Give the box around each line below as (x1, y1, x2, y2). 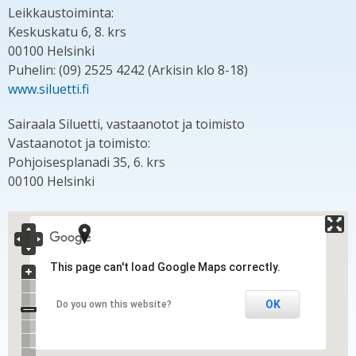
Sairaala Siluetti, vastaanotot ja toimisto (8, 114, 245, 133)
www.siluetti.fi (8, 79, 89, 98)
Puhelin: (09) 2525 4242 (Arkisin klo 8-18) (8, 60, 248, 79)
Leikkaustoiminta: (8, 3, 114, 21)
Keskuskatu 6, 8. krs (8, 22, 126, 41)
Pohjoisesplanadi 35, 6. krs (8, 153, 165, 171)
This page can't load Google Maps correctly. (49, 260, 281, 273)
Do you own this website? (56, 298, 172, 310)
